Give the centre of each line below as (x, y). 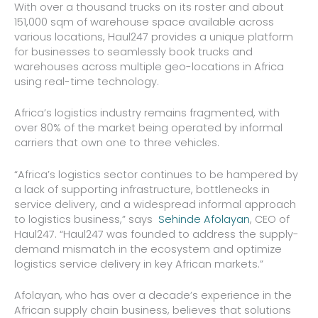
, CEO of (270, 219)
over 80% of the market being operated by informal (148, 128)
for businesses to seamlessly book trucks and (133, 51)
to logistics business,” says (86, 219)
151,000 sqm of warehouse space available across (144, 22)
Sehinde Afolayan (204, 219)
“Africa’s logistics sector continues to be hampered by (156, 174)
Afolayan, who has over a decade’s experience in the (153, 295)
